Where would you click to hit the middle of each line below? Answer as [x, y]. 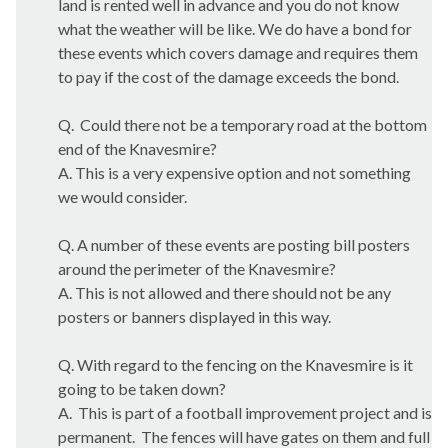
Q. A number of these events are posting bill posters [234, 244]
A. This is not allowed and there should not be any [224, 292]
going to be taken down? [142, 388]
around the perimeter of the [153, 268]
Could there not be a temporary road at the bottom [252, 124]
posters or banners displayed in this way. [194, 316]
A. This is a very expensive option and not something [234, 172]
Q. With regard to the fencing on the [181, 364]
